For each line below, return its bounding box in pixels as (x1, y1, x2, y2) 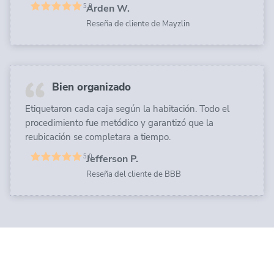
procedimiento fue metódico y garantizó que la (25, 116, 213, 129)
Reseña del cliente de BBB (86, 168, 181, 180)
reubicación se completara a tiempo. (25, 130, 171, 143)
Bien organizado (52, 80, 131, 94)
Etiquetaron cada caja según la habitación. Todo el (25, 102, 229, 115)
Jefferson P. (86, 152, 138, 166)
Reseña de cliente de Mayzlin (86, 18, 190, 29)
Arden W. (86, 1, 130, 15)
